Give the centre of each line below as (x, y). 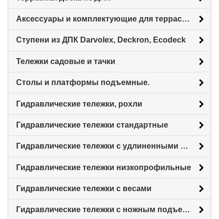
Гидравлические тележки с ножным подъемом (186, 210)
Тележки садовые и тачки (66, 61)
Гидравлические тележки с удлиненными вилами (184, 146)
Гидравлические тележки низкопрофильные (104, 167)
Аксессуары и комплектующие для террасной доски (186, 19)
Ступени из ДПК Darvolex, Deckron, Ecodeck (101, 40)
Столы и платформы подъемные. (83, 83)
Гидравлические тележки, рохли (79, 104)
